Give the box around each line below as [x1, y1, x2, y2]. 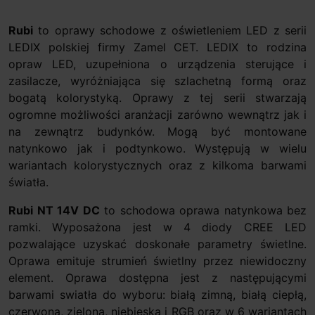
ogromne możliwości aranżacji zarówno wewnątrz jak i [8, 107, 307, 122]
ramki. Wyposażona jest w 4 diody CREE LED [8, 219, 307, 234]
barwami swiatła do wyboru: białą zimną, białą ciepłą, [8, 287, 307, 302]
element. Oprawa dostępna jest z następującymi [8, 270, 307, 285]
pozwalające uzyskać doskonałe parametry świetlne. [8, 236, 307, 251]
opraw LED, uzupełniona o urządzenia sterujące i [8, 56, 307, 71]
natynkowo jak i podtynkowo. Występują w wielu [8, 141, 307, 155]
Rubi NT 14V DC [8, 202, 100, 217]
